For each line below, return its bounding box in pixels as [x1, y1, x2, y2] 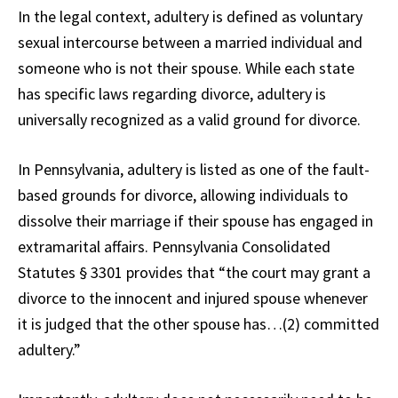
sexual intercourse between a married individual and [18, 32, 362, 53]
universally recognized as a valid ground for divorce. [18, 109, 361, 131]
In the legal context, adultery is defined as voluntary [18, 6, 362, 28]
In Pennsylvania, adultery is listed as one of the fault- [18, 159, 370, 180]
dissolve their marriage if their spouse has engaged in [18, 211, 373, 232]
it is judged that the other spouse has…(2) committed [18, 314, 379, 335]
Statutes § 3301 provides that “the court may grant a [18, 262, 370, 283]
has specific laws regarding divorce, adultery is [18, 84, 326, 105]
